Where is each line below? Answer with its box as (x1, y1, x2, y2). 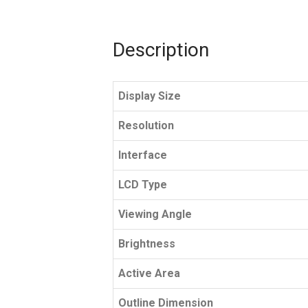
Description (113, 38, 209, 61)
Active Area (118, 267, 180, 280)
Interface (118, 148, 167, 162)
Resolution (118, 119, 174, 132)
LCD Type (118, 178, 167, 191)
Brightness (118, 237, 175, 250)
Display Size (118, 89, 181, 102)
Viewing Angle (118, 208, 192, 221)
